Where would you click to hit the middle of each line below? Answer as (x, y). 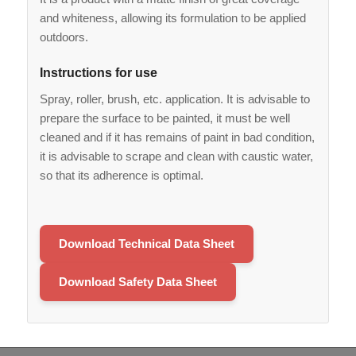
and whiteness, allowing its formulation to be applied (172, 18)
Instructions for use (98, 73)
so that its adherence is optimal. (121, 176)
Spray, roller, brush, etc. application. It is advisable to (174, 99)
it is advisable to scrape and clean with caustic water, (176, 157)
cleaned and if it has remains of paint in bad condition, (177, 137)
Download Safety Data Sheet (137, 281)
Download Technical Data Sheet (146, 243)
